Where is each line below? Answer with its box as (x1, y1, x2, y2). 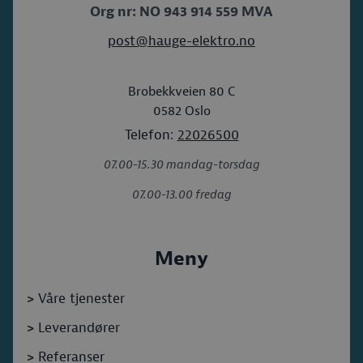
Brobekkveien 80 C (128, 83, 235, 100)
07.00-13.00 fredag (131, 187, 232, 203)
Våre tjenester (38, 290, 125, 307)
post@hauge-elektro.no (108, 32, 255, 49)
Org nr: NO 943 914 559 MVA (90, 3, 273, 20)
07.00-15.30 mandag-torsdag (103, 157, 260, 173)
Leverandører (38, 319, 120, 336)
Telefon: (124, 126, 177, 143)
